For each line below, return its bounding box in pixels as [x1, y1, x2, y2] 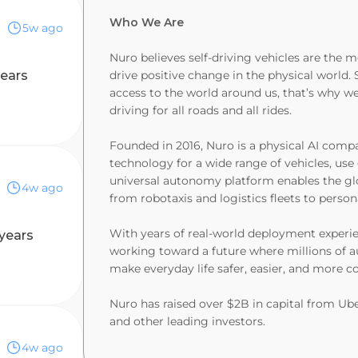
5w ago [22, 21, 63, 35]
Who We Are [109, 15, 184, 30]
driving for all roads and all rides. [109, 103, 292, 117]
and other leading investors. [109, 314, 265, 328]
